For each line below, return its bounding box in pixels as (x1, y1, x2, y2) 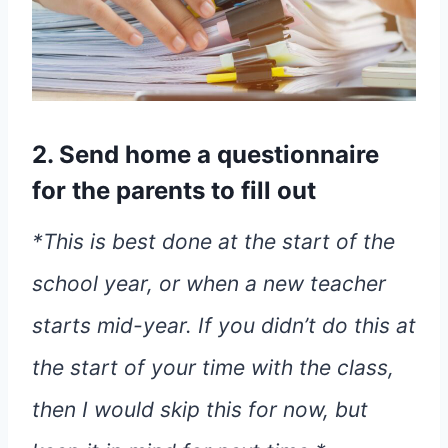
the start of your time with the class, (32, 355, 394, 381)
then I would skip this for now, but (32, 397, 368, 423)
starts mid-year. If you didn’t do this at (32, 313, 416, 339)
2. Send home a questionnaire (32, 140, 379, 170)
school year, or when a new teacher (32, 271, 386, 297)
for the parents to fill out (32, 176, 316, 206)
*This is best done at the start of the (32, 229, 395, 255)
